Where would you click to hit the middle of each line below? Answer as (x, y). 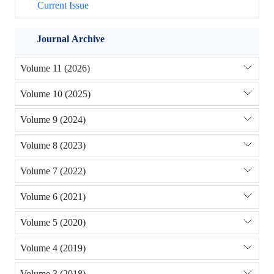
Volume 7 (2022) (53, 171)
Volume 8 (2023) (53, 146)
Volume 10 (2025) (55, 94)
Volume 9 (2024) (53, 120)
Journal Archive (71, 39)
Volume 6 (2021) (53, 197)
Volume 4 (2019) (53, 248)
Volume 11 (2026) (55, 68)
